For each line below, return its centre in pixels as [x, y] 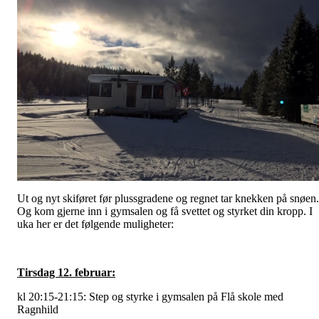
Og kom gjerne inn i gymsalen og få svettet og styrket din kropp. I [165, 211]
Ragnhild [38, 310]
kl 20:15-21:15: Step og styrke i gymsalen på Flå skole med [150, 297]
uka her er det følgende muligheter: [95, 224]
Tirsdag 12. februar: [66, 273]
